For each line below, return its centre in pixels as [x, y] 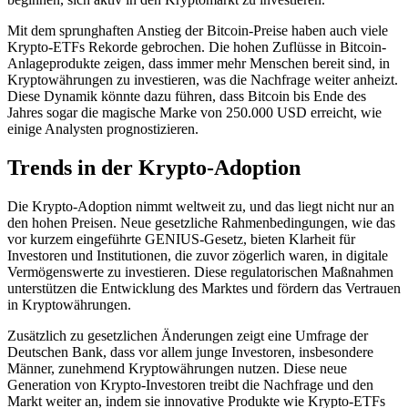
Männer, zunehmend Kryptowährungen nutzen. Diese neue [177, 368]
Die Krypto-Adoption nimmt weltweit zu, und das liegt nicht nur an [201, 206]
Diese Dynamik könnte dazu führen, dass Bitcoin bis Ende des [187, 96]
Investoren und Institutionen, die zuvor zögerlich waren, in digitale [198, 255]
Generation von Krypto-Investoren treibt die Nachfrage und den [190, 384]
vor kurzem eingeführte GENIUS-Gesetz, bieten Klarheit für [181, 239]
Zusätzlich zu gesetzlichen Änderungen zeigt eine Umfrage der [188, 335]
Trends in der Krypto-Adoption [154, 167]
